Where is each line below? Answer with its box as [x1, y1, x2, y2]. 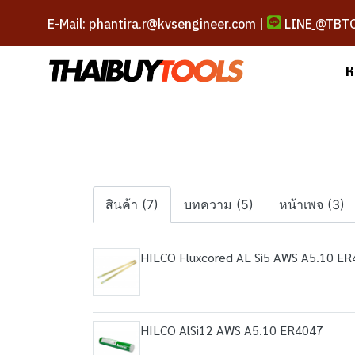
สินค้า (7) [105, 197, 158, 212]
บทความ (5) [184, 197, 254, 212]
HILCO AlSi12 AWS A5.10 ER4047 [140, 322, 323, 338]
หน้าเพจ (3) [279, 197, 345, 212]
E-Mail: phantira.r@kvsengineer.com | [48, 15, 267, 32]
